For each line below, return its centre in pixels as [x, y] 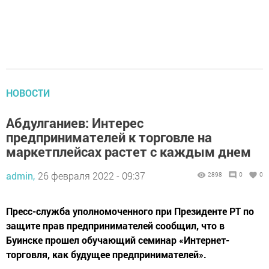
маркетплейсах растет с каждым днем [128, 152]
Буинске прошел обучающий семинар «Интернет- [118, 240]
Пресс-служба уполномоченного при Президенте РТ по [130, 211]
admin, [20, 176]
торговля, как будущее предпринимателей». [106, 254]
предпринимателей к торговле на [109, 137]
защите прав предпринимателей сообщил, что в [115, 225]
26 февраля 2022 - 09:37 [92, 176]
